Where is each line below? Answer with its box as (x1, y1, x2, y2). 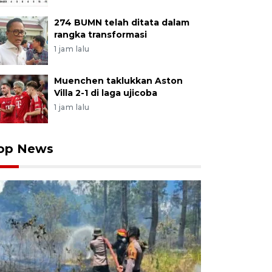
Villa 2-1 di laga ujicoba (53, 87, 157, 98)
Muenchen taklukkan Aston (53, 75, 183, 86)
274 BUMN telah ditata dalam (53, 17, 189, 28)
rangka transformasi (53, 29, 147, 40)
